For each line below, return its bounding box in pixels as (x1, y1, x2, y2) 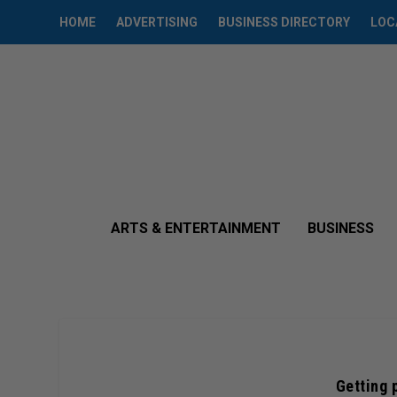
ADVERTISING (116, 15, 198, 29)
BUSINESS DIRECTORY (218, 15, 351, 29)
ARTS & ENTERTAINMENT (111, 220, 281, 237)
